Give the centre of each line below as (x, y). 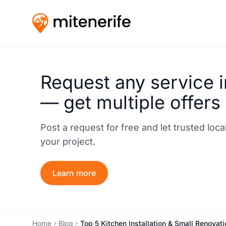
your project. (68, 141)
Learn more (74, 173)
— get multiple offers (130, 102)
